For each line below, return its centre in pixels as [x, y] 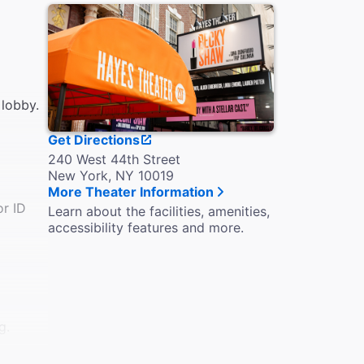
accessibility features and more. [146, 227]
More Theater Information [131, 191]
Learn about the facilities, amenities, [159, 211]
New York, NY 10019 [111, 175]
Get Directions [94, 139]
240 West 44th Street [114, 159]
